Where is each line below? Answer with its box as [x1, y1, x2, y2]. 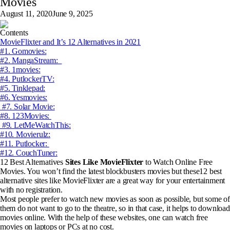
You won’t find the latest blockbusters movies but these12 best [27, 166, 222, 176]
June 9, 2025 [52, 9, 93, 18]
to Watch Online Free [143, 157, 213, 166]
